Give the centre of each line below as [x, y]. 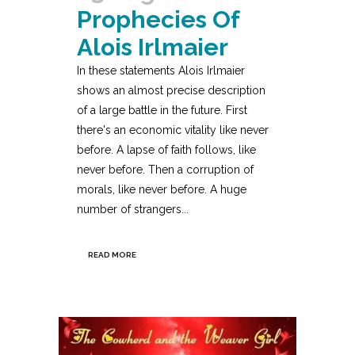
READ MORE [112, 254]
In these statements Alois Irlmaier [161, 70]
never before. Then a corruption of [165, 169]
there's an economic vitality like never [173, 130]
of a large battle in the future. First [162, 110]
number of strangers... [133, 209]
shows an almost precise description [171, 90]
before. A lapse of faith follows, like [166, 149]
